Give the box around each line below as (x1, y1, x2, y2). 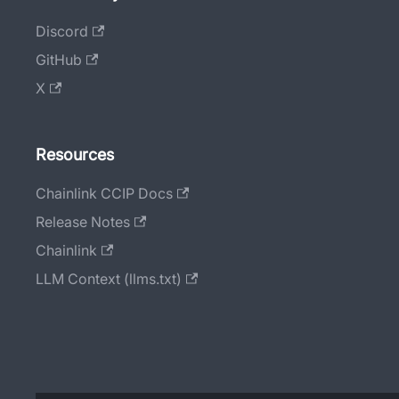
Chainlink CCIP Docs (36, 184, 173, 203)
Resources (36, 145, 114, 165)
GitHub (36, 51, 82, 69)
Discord (36, 22, 88, 41)
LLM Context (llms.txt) (36, 270, 182, 289)
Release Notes (36, 213, 130, 232)
